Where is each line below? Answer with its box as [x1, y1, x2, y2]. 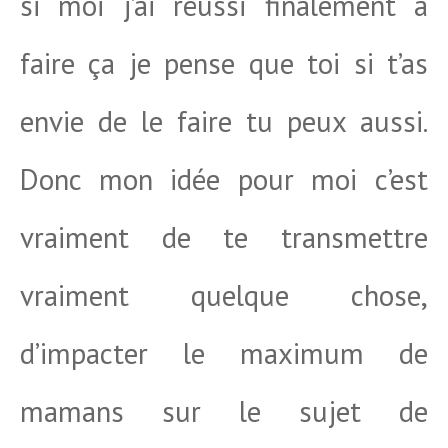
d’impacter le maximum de [20, 334, 428, 372]
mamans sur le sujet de [20, 392, 428, 430]
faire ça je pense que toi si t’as [20, 44, 428, 82]
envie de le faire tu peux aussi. [20, 102, 428, 140]
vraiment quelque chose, [20, 276, 428, 314]
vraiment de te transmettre [20, 218, 428, 256]
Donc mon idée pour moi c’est [20, 160, 428, 198]
